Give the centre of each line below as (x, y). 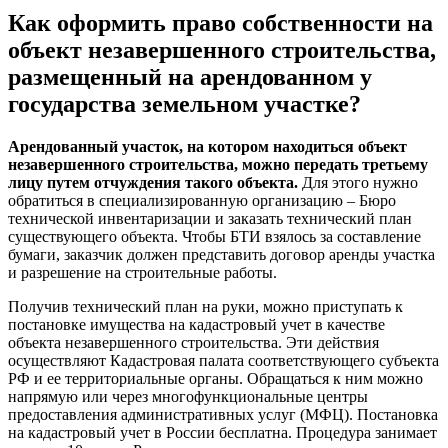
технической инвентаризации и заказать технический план (210, 219)
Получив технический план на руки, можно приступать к (205, 307)
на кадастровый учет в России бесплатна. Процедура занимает (222, 433)
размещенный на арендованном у (190, 77)
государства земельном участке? (184, 104)
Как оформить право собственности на (220, 23)
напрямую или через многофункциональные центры (188, 397)
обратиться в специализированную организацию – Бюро (202, 201)
